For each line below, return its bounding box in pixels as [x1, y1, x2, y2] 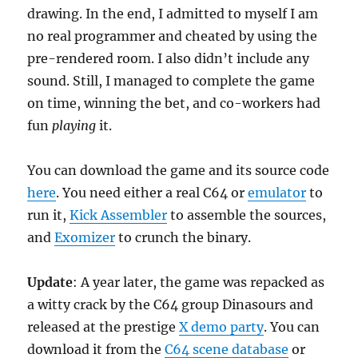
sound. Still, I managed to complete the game [27, 73, 316, 89]
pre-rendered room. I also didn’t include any [27, 50, 310, 66]
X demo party [179, 319, 265, 335]
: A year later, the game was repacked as [73, 274, 325, 290]
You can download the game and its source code [27, 162, 330, 178]
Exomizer [54, 229, 116, 245]
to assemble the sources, [167, 207, 327, 223]
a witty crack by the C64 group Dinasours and [27, 296, 314, 312]
